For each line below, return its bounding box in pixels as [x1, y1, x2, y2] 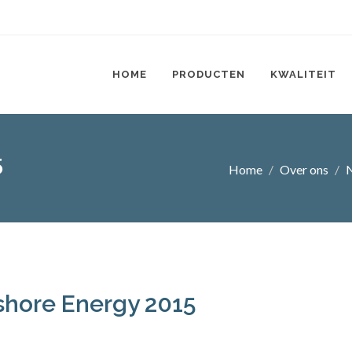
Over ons [280, 162, 328, 177]
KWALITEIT [270, 68, 336, 80]
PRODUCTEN [172, 68, 245, 80]
